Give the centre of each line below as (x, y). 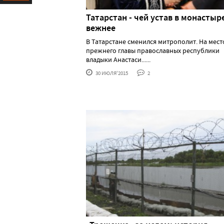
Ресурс (13, 13)
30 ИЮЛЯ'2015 (111, 73)
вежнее (101, 28)
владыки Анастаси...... (118, 60)
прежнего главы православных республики (153, 51)
